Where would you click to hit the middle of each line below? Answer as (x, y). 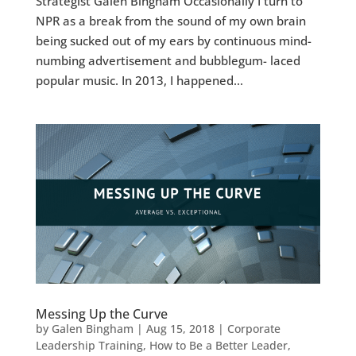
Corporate (253, 329)
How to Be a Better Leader (218, 346)
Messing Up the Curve (101, 314)
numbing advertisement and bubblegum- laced (168, 60)
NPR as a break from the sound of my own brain (170, 20)
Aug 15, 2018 (180, 329)
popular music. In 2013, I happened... (139, 80)
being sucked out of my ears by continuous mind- (173, 40)
